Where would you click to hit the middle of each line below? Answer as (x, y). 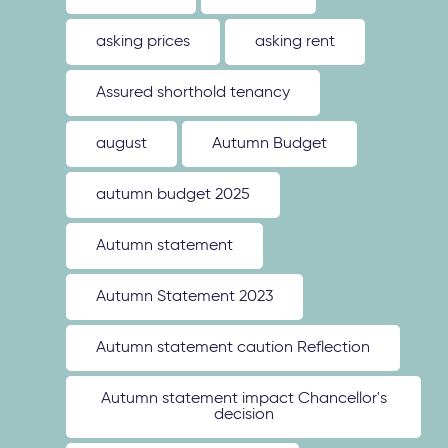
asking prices (143, 42)
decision (243, 415)
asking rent (295, 42)
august (122, 144)
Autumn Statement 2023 (185, 297)
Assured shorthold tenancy (193, 93)
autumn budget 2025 (173, 195)
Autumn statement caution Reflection (233, 348)
